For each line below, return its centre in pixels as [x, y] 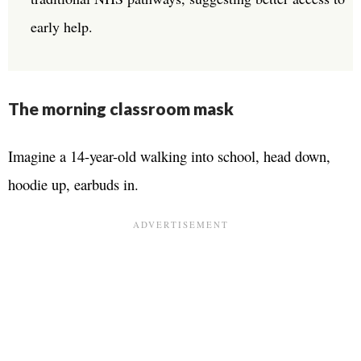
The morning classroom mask [121, 109]
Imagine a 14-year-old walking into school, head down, [169, 156]
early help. [62, 26]
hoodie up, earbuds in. [73, 185]
